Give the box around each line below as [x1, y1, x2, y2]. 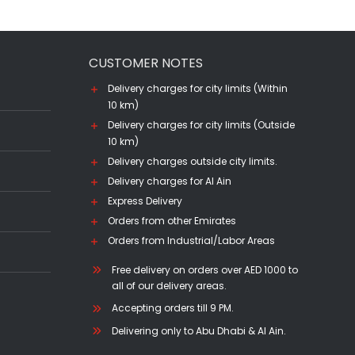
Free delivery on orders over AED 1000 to [111, 262, 298, 277]
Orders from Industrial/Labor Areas [107, 233, 275, 247]
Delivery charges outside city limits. [107, 154, 277, 168]
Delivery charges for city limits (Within [107, 81, 288, 95]
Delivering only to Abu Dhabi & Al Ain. [111, 323, 286, 338]
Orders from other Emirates [107, 213, 236, 227]
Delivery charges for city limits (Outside [107, 117, 295, 132]
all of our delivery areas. [111, 278, 227, 292]
